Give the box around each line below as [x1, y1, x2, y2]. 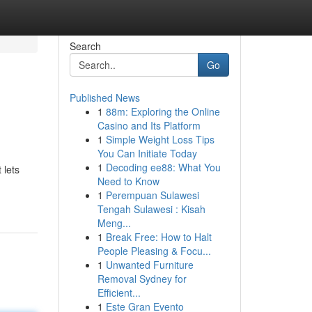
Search [69, 39, 101, 53]
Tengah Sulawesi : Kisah [97, 202, 205, 216]
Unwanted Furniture [105, 258, 194, 272]
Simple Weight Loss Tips [105, 132, 214, 146]
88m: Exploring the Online [105, 104, 220, 118]
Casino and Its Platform [97, 118, 201, 132]
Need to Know [97, 174, 159, 188]
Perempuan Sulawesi [105, 188, 199, 202]
